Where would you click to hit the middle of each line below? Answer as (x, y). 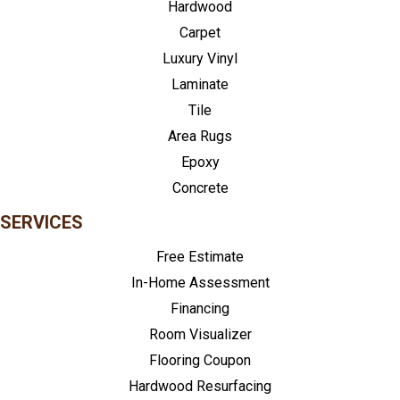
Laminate (200, 85)
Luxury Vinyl (200, 59)
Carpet (200, 33)
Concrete (200, 188)
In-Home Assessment (200, 283)
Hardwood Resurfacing (200, 387)
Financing (200, 309)
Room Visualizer (200, 335)
